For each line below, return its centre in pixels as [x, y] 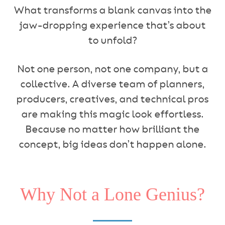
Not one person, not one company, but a [112, 70]
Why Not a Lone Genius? [112, 194]
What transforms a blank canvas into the [112, 11]
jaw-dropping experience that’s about [113, 26]
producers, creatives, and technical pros [113, 100]
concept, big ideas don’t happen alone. [113, 145]
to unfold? [112, 41]
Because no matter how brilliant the [113, 130]
